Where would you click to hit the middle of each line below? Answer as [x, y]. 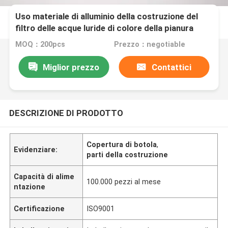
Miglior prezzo [71, 67]
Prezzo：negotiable [149, 45]
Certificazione [39, 208]
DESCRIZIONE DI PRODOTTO [66, 113]
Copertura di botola [122, 144]
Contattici [171, 67]
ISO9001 [101, 208]
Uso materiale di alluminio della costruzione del [107, 17]
